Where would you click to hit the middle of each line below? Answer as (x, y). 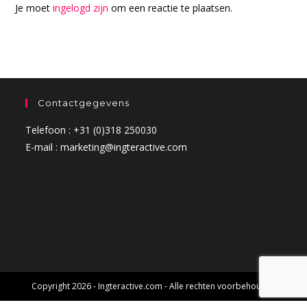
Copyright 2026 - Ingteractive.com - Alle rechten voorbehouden (153, 286)
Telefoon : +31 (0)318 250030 (91, 130)
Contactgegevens (84, 102)
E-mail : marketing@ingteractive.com (107, 147)
